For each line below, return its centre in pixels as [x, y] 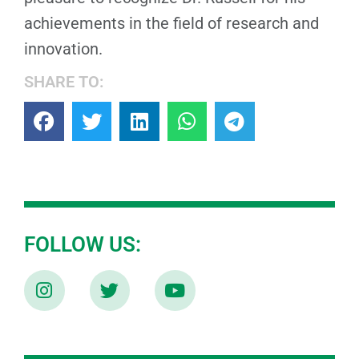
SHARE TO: [64, 81]
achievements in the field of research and [171, 23]
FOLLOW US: [83, 245]
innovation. [63, 48]
